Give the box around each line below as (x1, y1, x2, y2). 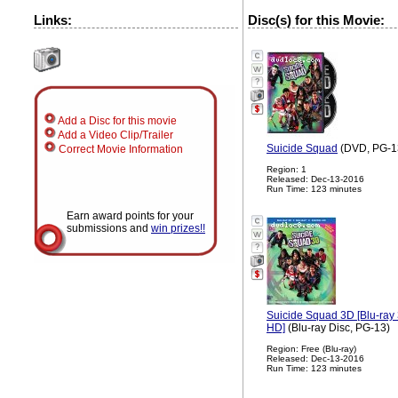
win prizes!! (151, 221, 205, 235)
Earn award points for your (67, 209, 194, 222)
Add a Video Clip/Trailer (56, 128, 173, 141)
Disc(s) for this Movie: (248, 12, 385, 28)
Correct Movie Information (56, 142, 183, 155)
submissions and (67, 221, 151, 235)
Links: (34, 12, 72, 28)
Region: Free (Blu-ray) (267, 343, 356, 354)
